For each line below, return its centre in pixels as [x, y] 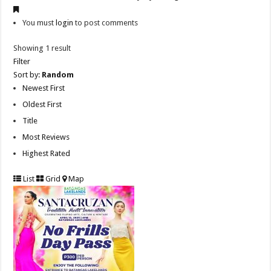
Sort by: [28, 75]
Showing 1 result [42, 48]
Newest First [44, 88]
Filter [22, 62]
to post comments [106, 23]
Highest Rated [47, 154]
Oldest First [42, 105]
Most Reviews [46, 137]
